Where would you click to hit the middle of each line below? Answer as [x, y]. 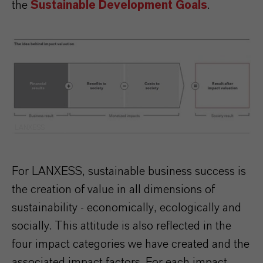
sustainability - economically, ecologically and [127, 208]
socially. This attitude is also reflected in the [122, 226]
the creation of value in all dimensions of [113, 189]
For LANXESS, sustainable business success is [129, 171]
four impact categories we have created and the [131, 244]
